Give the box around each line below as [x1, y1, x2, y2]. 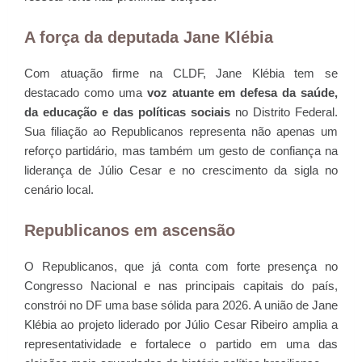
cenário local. [24, 183, 94, 197]
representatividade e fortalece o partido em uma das [24, 337, 338, 351]
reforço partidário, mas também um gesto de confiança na [24, 144, 338, 158]
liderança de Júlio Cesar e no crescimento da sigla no [24, 163, 338, 178]
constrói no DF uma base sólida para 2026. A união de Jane [24, 298, 338, 313]
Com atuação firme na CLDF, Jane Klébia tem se [24, 66, 338, 81]
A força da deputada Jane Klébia [24, 28, 273, 47]
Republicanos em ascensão [24, 221, 235, 240]
